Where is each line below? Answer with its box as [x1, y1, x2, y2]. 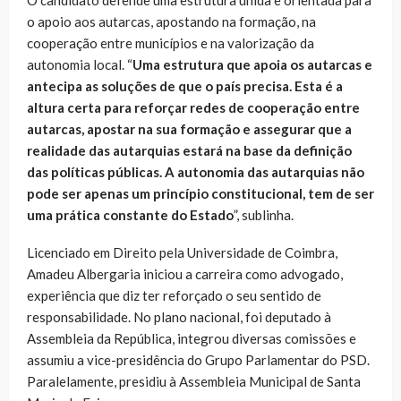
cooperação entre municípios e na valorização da [27, 34, 314, 51]
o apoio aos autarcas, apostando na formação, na [27, 13, 316, 30]
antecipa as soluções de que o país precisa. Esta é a [27, 77, 343, 94]
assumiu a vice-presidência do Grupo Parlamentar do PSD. [27, 351, 370, 368]
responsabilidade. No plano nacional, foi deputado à [27, 308, 331, 325]
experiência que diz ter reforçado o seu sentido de [27, 286, 321, 303]
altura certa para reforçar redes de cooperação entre [27, 98, 360, 115]
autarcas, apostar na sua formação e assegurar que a [27, 120, 352, 137]
